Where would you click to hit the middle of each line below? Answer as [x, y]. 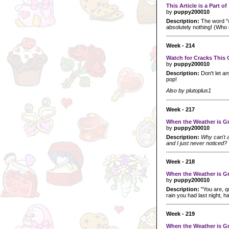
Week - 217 [180, 109]
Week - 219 [180, 213]
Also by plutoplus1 [189, 91]
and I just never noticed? [197, 143]
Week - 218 [180, 161]
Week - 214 [180, 45]
